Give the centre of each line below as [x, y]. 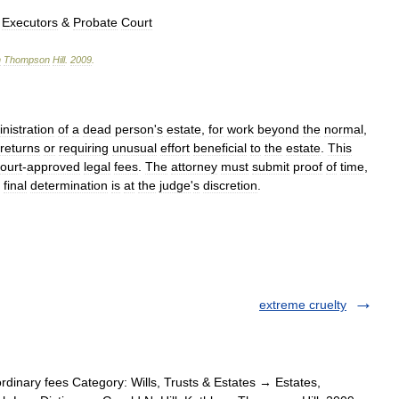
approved [53, 167]
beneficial [220, 148]
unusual [134, 148]
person [134, 129]
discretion [230, 185]
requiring [84, 148]
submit [271, 167]
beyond [278, 129]
